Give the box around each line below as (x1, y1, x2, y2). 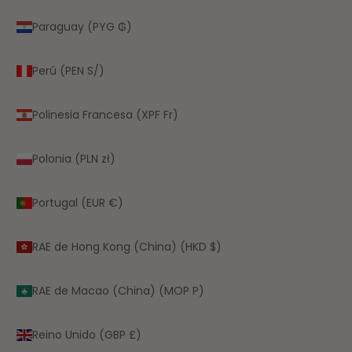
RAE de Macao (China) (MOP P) (32, 282, 204, 299)
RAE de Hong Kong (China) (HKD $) (32, 238, 222, 255)
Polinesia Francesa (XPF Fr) (32, 106, 178, 123)
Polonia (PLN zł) (32, 150, 115, 167)
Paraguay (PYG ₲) (32, 18, 132, 35)
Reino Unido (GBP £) (32, 326, 141, 343)
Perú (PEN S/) (32, 62, 104, 79)
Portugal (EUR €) (32, 194, 123, 211)
